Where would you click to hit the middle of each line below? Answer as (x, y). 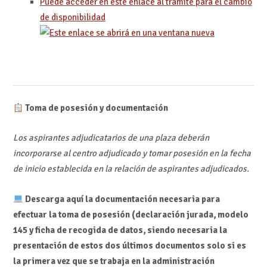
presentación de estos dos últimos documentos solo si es (129, 245)
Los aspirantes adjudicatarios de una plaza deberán (111, 138)
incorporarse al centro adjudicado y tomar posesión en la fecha (132, 153)
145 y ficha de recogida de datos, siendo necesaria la (120, 230)
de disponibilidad (72, 18)
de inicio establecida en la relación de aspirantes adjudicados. (131, 169)
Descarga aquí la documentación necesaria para (121, 199)
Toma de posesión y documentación (95, 108)
